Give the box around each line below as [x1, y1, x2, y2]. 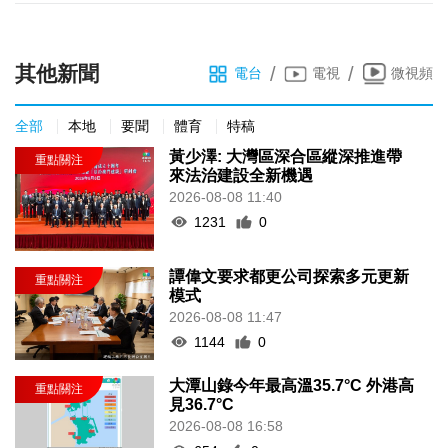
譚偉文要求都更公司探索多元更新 [169, 267, 410, 285]
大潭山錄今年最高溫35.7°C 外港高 [169, 376, 415, 394]
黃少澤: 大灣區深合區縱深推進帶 [169, 147, 403, 165]
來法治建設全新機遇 [169, 166, 314, 184]
